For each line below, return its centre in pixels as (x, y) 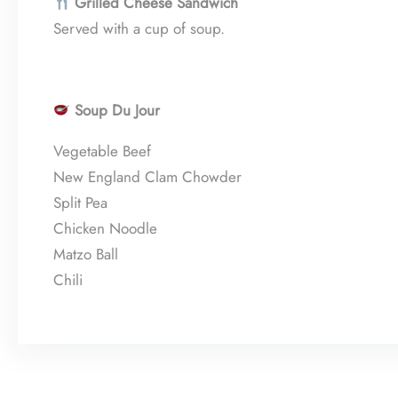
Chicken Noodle (105, 228)
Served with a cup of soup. (139, 28)
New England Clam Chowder (147, 177)
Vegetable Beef (102, 151)
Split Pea (80, 203)
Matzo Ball (86, 254)
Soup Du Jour (118, 110)
